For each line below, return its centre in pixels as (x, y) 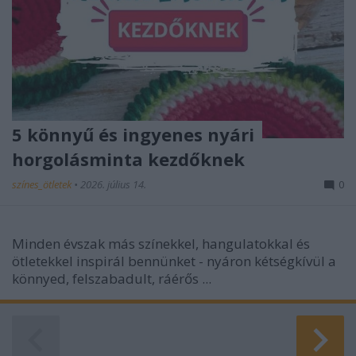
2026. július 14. (113, 184)
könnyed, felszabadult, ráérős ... (112, 278)
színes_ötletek (43, 184)
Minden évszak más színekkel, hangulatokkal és (161, 243)
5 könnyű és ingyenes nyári (133, 134)
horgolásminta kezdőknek (128, 159)
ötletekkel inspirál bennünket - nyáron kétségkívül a (174, 261)
